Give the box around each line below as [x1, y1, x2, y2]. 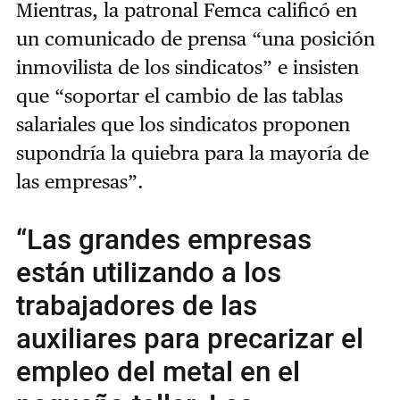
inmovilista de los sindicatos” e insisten [15, 55, 359, 79]
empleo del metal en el [15, 352, 300, 394]
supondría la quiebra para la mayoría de [15, 141, 369, 165]
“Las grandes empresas [15, 220, 312, 262]
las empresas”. [15, 170, 144, 194]
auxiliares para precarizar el [15, 319, 363, 361]
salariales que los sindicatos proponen [15, 112, 350, 137]
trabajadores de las [15, 286, 257, 328]
